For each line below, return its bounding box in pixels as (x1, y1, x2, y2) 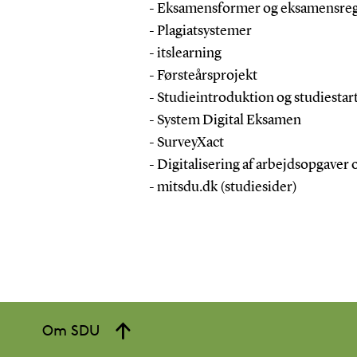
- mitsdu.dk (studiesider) (148, 179, 297, 194)
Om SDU (42, 320, 100, 339)
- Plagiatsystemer (148, 23, 254, 38)
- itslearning (148, 45, 224, 61)
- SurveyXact (148, 135, 229, 150)
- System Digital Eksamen (148, 112, 304, 127)
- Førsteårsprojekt (148, 68, 260, 83)
